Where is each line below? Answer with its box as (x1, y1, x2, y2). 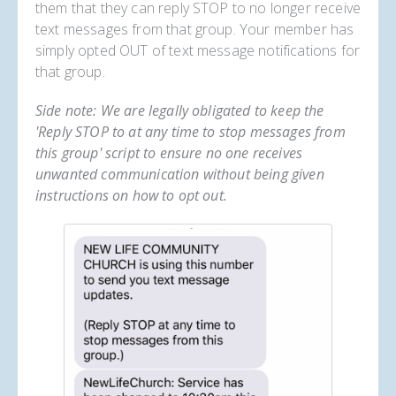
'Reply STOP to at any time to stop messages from (35, 122, 346, 141)
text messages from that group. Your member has (35, 19, 354, 39)
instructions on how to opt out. (35, 186, 227, 205)
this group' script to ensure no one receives (35, 143, 303, 163)
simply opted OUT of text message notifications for (35, 41, 361, 60)
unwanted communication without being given (35, 164, 324, 184)
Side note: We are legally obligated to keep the (35, 101, 324, 120)
